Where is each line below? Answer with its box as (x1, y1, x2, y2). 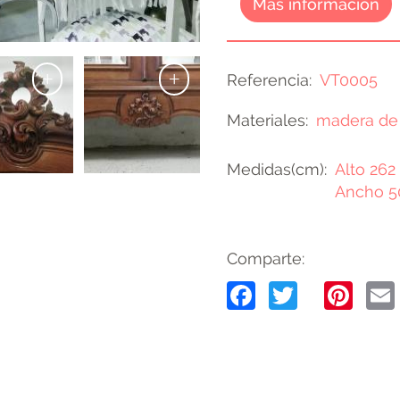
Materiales (227, 111, 305, 130)
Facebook (255, 276, 385, 310)
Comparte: (227, 249, 304, 269)
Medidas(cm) (227, 160, 324, 179)
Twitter (297, 276, 389, 310)
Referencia (227, 71, 309, 90)
